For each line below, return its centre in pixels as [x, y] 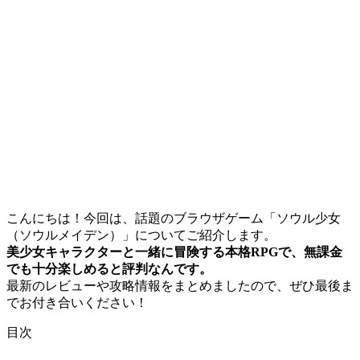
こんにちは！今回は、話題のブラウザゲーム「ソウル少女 [174, 218]
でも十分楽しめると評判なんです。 [109, 268]
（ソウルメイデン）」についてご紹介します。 [141, 235]
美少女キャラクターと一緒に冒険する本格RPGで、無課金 [174, 252]
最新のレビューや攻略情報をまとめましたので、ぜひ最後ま [180, 285]
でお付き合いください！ [77, 302]
